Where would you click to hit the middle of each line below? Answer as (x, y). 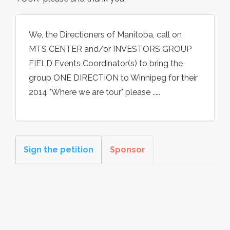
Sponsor (128, 150)
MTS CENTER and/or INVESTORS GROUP (110, 49)
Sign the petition (59, 150)
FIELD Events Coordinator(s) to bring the (106, 64)
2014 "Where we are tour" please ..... (94, 92)
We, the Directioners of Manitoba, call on (105, 35)
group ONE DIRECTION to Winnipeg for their (113, 78)
